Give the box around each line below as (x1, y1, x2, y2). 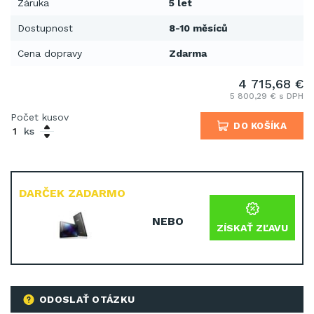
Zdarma (169, 48, 207, 59)
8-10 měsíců (169, 22, 228, 34)
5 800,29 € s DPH (230, 91, 303, 101)
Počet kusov (11, 111, 69, 123)
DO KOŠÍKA (233, 121, 287, 131)
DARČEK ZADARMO (19, 186, 125, 200)
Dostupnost (18, 22, 73, 34)
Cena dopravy (18, 48, 82, 59)
